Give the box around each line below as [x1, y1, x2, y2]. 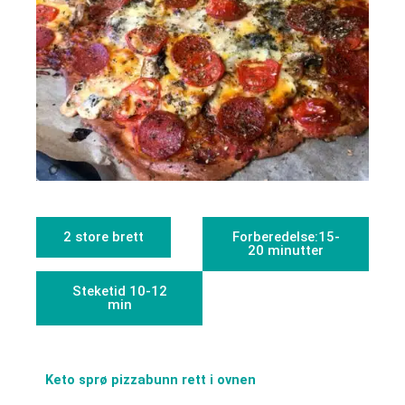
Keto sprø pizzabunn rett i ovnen [45, 372, 256, 389]
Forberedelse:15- [231, 228, 340, 245]
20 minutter [248, 241, 324, 259]
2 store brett [63, 228, 144, 245]
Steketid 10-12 [71, 282, 167, 299]
